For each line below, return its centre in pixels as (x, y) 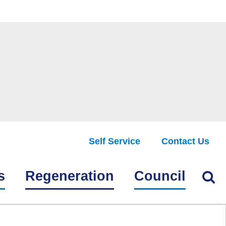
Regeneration (70, 176)
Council (160, 176)
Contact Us (186, 141)
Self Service (114, 141)
